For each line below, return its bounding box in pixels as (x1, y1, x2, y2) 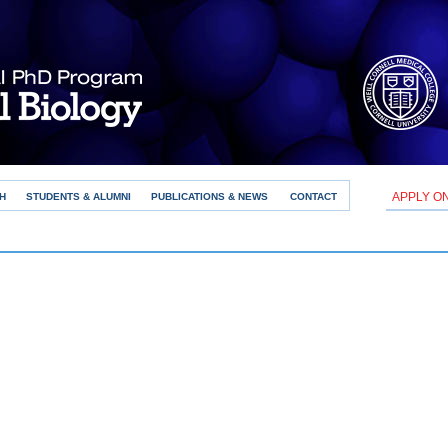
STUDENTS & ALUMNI (26, 191, 131, 202)
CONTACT (290, 191, 337, 202)
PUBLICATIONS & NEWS (151, 191, 268, 202)
